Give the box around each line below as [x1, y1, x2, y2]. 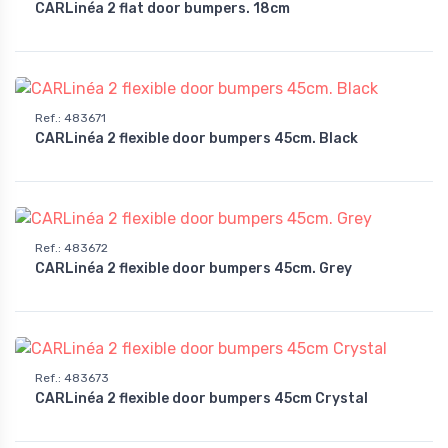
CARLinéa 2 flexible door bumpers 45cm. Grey [35, 259, 352, 277]
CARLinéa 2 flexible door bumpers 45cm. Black [35, 130, 358, 148]
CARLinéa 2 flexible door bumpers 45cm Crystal [35, 389, 368, 407]
